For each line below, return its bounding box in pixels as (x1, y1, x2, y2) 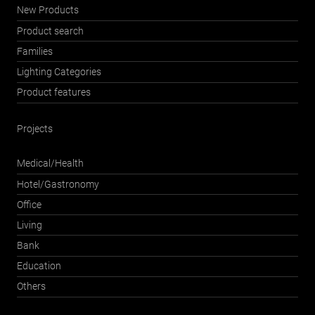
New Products (17, 4, 79, 17)
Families (17, 45, 53, 58)
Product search (17, 25, 84, 37)
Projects (17, 122, 53, 135)
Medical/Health (17, 157, 84, 170)
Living (17, 219, 42, 231)
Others (17, 281, 46, 293)
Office (17, 198, 41, 211)
